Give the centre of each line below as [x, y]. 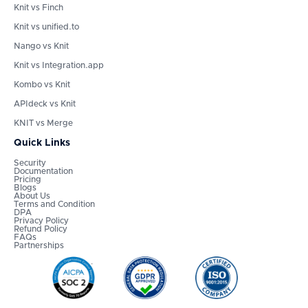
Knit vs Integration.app [59, 66]
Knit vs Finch [38, 8]
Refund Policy [41, 229]
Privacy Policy [41, 221]
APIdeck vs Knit [45, 104]
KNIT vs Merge [43, 123]
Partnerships [39, 246]
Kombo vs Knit [42, 85]
